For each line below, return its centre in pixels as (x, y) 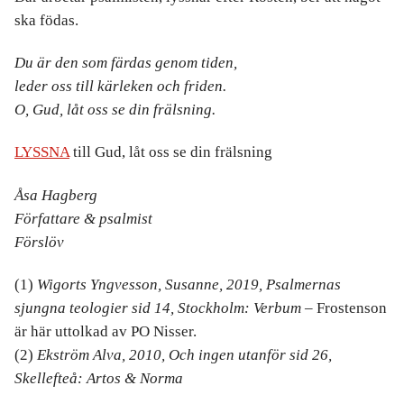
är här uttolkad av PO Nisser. (106, 332)
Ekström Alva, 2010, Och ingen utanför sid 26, (184, 355)
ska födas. (46, 20)
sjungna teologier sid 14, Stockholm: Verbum (158, 308)
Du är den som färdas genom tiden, (126, 63)
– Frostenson (344, 308)
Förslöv (39, 242)
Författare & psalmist (83, 218)
